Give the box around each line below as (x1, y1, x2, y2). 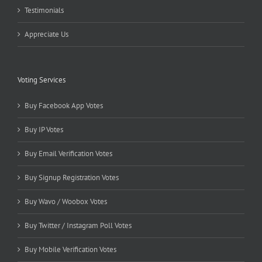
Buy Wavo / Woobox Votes (25, 196, 107, 207)
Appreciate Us (25, 29, 68, 40)
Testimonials (25, 5, 64, 16)
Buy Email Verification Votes (25, 149, 112, 159)
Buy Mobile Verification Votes (25, 244, 116, 255)
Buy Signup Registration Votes (25, 173, 119, 183)
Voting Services (18, 75, 65, 85)
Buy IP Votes (25, 125, 63, 135)
